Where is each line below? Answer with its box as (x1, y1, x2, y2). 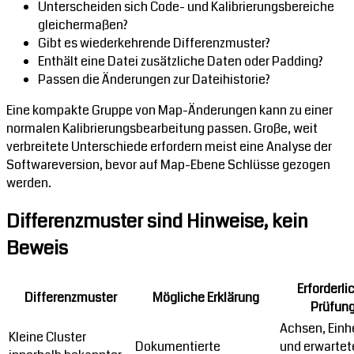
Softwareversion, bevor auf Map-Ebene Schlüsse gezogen (6, 155, 330, 174)
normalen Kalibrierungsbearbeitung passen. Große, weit (6, 119, 318, 137)
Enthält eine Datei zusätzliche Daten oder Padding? (38, 51, 323, 70)
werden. (6, 173, 51, 192)
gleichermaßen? (38, 15, 128, 34)
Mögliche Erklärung (153, 288, 259, 307)
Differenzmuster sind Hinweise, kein (6, 207, 308, 235)
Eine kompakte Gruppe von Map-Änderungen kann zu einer (6, 100, 333, 119)
